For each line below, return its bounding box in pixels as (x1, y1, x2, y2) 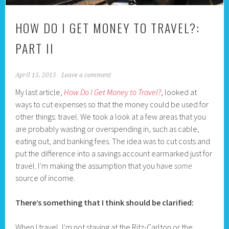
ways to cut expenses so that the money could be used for (15, 99, 209, 110)
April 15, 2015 (15, 72, 57, 79)
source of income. (15, 173, 76, 184)
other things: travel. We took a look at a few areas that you (15, 111, 207, 122)
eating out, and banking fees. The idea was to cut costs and (15, 136, 211, 147)
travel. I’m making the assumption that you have (15, 161, 175, 171)
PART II (15, 39, 55, 58)
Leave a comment (61, 72, 111, 79)
